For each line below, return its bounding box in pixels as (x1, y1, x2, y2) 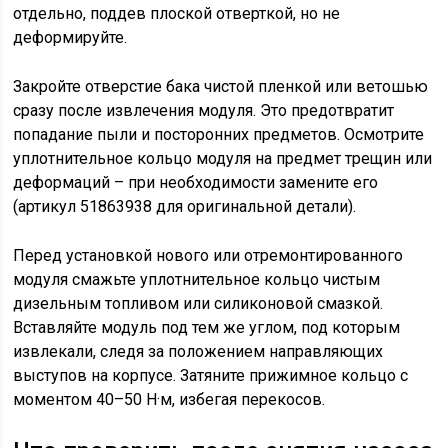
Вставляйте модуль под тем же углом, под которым (13, 318, 401, 337)
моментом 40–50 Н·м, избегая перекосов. (13, 390, 326, 409)
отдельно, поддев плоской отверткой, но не (13, 4, 341, 23)
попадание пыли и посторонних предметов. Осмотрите (13, 125, 425, 144)
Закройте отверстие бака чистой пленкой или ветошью (13, 77, 429, 96)
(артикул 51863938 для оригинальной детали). (13, 197, 357, 216)
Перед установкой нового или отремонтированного (13, 246, 404, 265)
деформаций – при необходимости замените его (13, 173, 379, 192)
